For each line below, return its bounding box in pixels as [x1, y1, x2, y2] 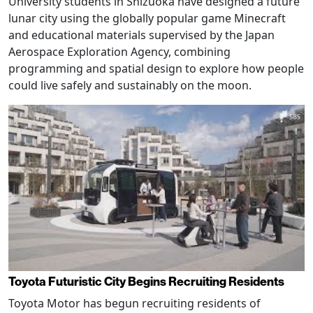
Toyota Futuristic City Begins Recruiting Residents [8, 275, 284, 290]
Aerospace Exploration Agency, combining [8, 43, 231, 59]
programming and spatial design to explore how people [8, 60, 304, 76]
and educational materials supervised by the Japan [8, 27, 275, 43]
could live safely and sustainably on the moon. [8, 77, 252, 93]
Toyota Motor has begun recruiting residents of [8, 296, 261, 312]
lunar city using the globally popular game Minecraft [8, 10, 286, 26]
